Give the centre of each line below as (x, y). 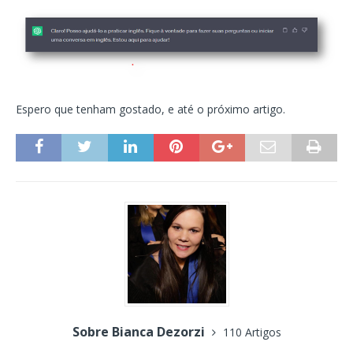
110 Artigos (252, 332)
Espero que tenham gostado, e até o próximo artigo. (150, 109)
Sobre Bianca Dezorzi (140, 331)
